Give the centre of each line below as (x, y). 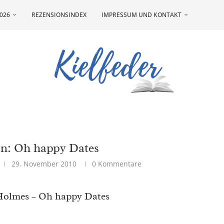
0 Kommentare (117, 164)
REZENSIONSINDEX (59, 15)
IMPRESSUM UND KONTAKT (141, 15)
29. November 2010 (44, 164)
